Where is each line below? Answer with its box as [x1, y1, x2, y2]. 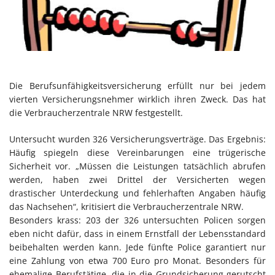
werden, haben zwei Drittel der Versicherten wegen [9, 174, 266, 186]
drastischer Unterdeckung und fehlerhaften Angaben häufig [9, 187, 266, 199]
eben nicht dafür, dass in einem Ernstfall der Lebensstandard [9, 228, 266, 240]
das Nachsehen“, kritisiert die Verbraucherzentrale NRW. [9, 201, 244, 213]
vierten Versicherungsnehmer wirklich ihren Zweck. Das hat [9, 93, 266, 106]
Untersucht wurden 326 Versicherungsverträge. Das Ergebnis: [9, 133, 266, 145]
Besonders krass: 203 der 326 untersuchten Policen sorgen [9, 214, 266, 227]
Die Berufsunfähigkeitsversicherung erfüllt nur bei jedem [9, 80, 266, 92]
